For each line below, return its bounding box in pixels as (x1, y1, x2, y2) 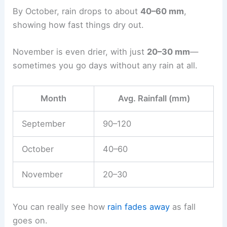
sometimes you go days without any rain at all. (13, 60, 198, 70)
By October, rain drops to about (13, 6, 141, 16)
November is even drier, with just (13, 46, 147, 57)
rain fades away (107, 201, 170, 212)
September (21, 119, 65, 129)
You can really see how (13, 201, 108, 212)
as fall (170, 201, 196, 212)
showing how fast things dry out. (13, 19, 144, 30)
